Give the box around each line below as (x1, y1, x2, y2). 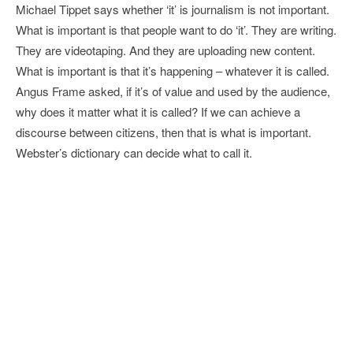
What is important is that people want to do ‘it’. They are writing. (16, 21, 336, 38)
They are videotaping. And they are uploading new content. (16, 42, 315, 58)
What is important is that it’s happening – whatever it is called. (16, 62, 329, 79)
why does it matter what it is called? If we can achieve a (16, 103, 300, 120)
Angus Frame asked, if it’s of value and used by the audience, (16, 83, 330, 99)
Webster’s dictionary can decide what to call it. (16, 144, 252, 161)
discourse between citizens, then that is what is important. (16, 124, 311, 140)
